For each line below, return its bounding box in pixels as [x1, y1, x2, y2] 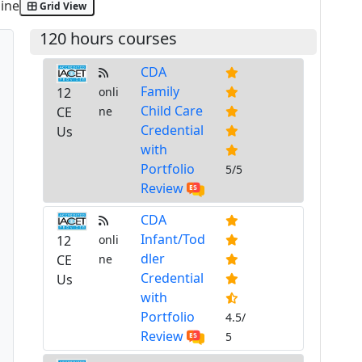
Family [141, 82, 180, 101]
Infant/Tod [141, 229, 206, 248]
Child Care [141, 102, 204, 120]
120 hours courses [40, 27, 177, 50]
